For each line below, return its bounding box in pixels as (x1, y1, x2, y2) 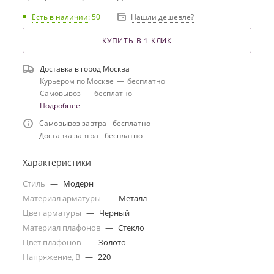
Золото (98, 237, 126, 248)
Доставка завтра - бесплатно (39, 130, 143, 141)
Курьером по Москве (40, 76, 114, 86)
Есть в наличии (32, 12, 88, 22)
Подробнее (40, 100, 80, 111)
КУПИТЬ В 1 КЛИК (102, 35, 172, 46)
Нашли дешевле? (131, 12, 194, 22)
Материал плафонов (23, 222, 102, 233)
